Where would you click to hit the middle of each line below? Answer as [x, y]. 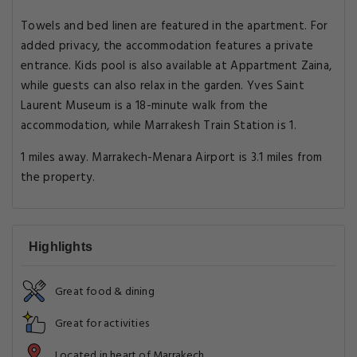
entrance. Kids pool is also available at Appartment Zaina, [177, 66]
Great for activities [102, 324]
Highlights [61, 247]
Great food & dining [105, 292]
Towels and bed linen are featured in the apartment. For [175, 26]
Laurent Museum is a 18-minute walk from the [144, 106]
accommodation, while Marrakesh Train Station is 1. [159, 126]
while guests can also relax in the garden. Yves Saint [163, 86]
